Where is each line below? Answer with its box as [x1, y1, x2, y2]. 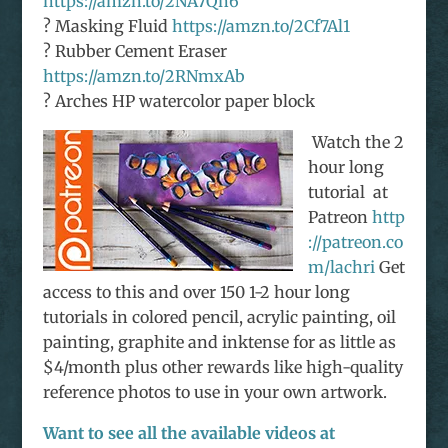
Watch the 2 [307, 132, 404, 153]
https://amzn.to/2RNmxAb [42, 66, 245, 87]
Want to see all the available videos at [42, 423, 335, 444]
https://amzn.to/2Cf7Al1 [171, 16, 350, 37]
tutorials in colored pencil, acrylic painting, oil [42, 307, 396, 328]
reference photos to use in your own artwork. [42, 382, 387, 403]
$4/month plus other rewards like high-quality [42, 357, 403, 378]
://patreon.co [307, 232, 403, 253]
